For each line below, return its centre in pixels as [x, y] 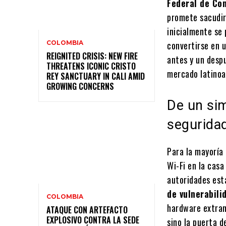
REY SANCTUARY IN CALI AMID [96, 76]
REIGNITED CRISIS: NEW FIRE [92, 56]
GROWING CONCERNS [80, 86]
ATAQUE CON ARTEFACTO [87, 210]
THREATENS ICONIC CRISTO [91, 66]
